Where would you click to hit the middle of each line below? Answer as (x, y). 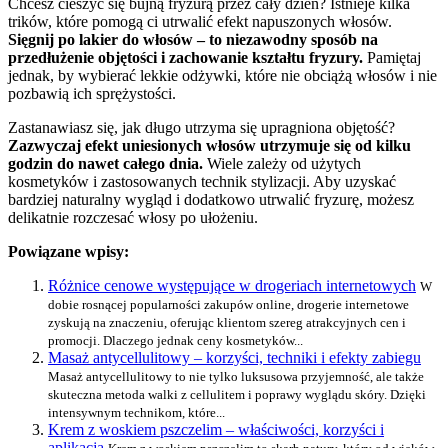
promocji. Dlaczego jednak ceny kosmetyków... (175, 341)
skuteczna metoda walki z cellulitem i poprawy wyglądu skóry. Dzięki (237, 395)
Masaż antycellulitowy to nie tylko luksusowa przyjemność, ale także (236, 377)
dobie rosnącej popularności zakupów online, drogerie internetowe (228, 305)
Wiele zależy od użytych (282, 164)
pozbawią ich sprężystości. (92, 94)
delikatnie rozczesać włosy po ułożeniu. (133, 218)
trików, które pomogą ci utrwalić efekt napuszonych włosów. (200, 22)
